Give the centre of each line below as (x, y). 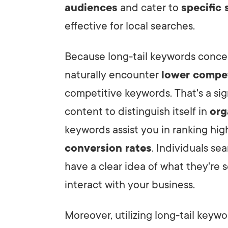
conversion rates (108, 148)
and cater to (149, 7)
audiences (91, 7)
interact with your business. (130, 184)
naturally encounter (113, 75)
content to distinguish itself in (137, 111)
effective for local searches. (130, 26)
